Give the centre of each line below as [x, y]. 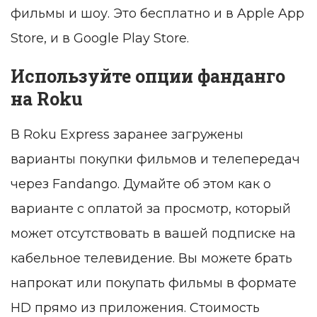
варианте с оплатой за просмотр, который [151, 209]
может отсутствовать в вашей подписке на [153, 234]
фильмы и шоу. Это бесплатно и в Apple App [157, 14]
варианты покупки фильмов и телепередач [155, 160]
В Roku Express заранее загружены [127, 135]
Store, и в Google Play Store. [100, 39]
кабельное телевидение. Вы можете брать [151, 259]
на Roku [47, 99]
